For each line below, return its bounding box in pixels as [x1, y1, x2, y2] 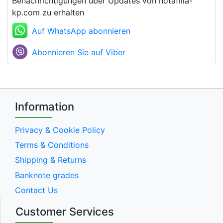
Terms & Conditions [15, 139, 89, 150]
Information [15, 100, 74, 113]
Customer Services [15, 205, 114, 219]
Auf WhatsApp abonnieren [32, 26, 130, 36]
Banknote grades [15, 170, 79, 180]
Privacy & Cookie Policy [15, 124, 105, 135]
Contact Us [15, 185, 58, 195]
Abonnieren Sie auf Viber [32, 47, 125, 58]
